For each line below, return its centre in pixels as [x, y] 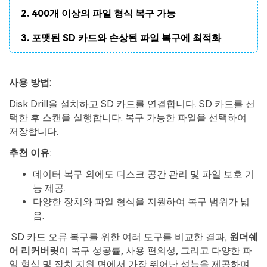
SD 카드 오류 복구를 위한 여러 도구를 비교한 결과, [119, 237]
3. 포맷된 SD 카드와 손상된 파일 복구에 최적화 [121, 38]
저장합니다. [34, 132]
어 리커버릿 [34, 250]
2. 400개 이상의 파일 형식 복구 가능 [99, 14]
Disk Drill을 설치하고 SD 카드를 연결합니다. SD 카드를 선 [132, 104]
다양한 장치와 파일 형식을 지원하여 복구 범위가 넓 [141, 201]
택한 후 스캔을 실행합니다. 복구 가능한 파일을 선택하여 [128, 118]
